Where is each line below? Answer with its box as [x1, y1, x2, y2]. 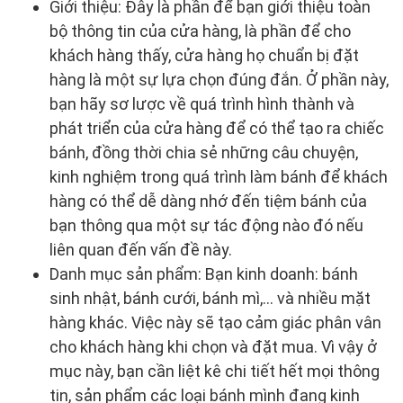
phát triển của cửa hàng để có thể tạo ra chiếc [49, 118, 384, 138]
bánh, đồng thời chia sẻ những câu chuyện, [49, 142, 358, 162]
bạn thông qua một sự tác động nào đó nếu [49, 215, 363, 235]
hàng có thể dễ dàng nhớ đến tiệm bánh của [49, 191, 367, 210]
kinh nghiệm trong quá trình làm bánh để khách [49, 166, 388, 186]
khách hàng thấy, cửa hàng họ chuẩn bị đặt [49, 45, 359, 65]
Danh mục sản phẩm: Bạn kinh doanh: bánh [49, 264, 358, 283]
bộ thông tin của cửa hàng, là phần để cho [49, 21, 351, 40]
